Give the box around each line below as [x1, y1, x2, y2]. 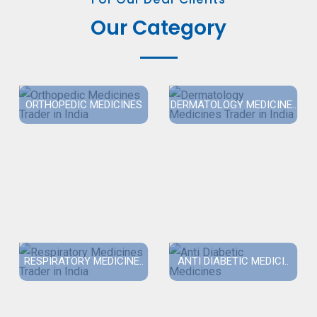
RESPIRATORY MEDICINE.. [23, 255, 144, 268]
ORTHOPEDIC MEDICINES [25, 98, 142, 111]
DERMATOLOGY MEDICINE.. [170, 98, 296, 111]
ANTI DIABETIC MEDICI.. [178, 255, 289, 268]
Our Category [91, 14, 226, 42]
